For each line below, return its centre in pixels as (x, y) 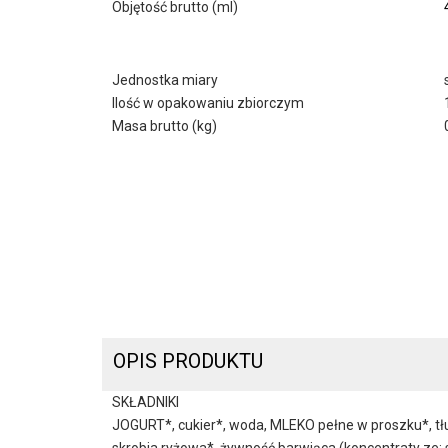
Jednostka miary (165, 80)
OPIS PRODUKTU (188, 360)
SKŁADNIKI (145, 401)
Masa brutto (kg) (164, 126)
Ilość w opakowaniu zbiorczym (208, 103)
